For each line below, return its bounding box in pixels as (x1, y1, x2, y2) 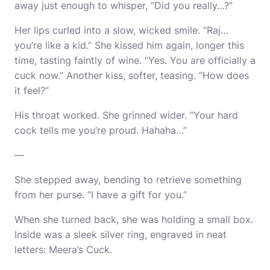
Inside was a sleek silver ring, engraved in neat (14, 228, 227, 240)
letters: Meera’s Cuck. (14, 243, 112, 256)
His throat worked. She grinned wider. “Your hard (14, 109, 238, 121)
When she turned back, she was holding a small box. (14, 213, 253, 225)
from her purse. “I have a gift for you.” (14, 189, 187, 201)
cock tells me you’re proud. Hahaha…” (14, 124, 187, 136)
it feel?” (14, 84, 49, 96)
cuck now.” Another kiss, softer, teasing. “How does (14, 69, 249, 81)
